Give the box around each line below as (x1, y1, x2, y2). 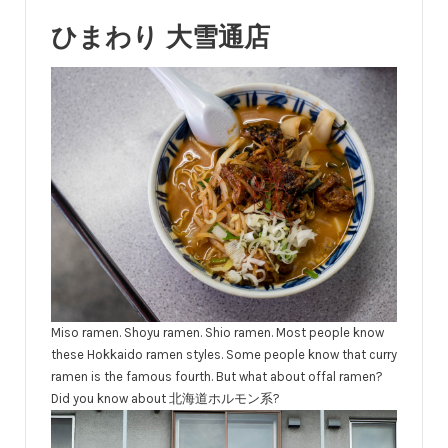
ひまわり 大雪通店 (51, 21, 270, 53)
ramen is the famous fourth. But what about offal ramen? (51, 368, 383, 384)
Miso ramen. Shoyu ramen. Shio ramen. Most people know (51, 324, 384, 340)
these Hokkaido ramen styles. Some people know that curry (51, 346, 397, 362)
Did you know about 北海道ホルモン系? (51, 390, 280, 406)
